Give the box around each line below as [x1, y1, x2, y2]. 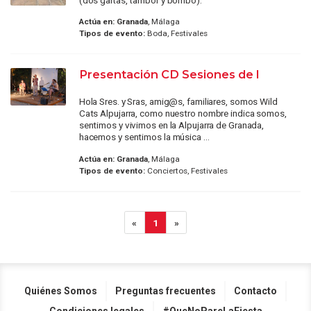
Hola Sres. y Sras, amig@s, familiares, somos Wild [78, 96, 278, 108]
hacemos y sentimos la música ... [78, 131, 210, 143]
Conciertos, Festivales [144, 165, 228, 176]
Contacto [234, 285, 277, 296]
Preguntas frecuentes [115, 285, 216, 296]
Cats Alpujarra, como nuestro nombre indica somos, [78, 108, 287, 119]
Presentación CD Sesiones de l [78, 67, 259, 82]
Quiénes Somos [24, 285, 97, 296]
